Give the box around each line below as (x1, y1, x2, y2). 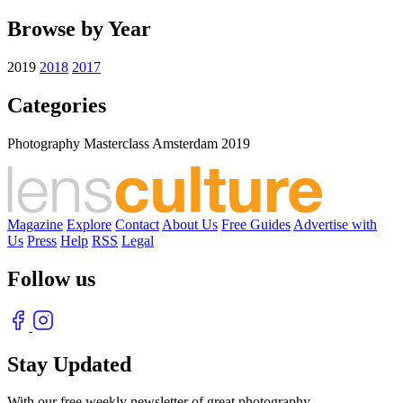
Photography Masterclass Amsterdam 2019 (7, 135, 250, 151)
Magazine (7, 216, 63, 232)
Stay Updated (7, 352, 131, 376)
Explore (67, 216, 112, 232)
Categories (7, 93, 106, 117)
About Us (162, 216, 218, 232)
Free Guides (221, 216, 291, 232)
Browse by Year (7, 17, 151, 41)
